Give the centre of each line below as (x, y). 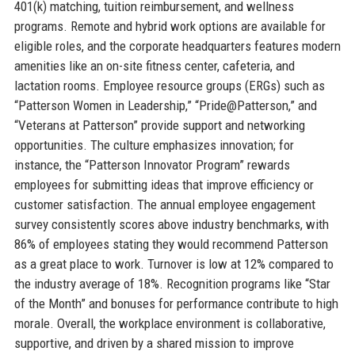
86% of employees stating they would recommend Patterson (171, 244)
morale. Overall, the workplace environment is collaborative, (170, 323)
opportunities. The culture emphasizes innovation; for (154, 145)
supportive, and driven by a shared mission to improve (154, 343)
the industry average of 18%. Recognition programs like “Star (172, 283)
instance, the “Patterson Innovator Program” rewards (152, 164)
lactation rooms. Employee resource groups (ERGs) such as (169, 85)
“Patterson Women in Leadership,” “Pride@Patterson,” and (165, 105)
